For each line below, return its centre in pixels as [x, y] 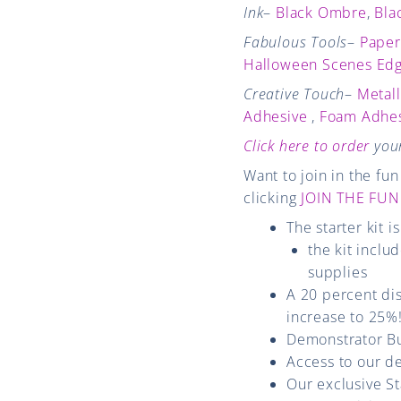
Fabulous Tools [296, 42]
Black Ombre [321, 12]
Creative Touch [294, 94]
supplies [338, 272]
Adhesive [276, 116]
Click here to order [307, 145]
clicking [273, 197]
